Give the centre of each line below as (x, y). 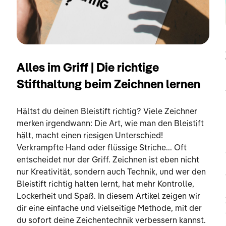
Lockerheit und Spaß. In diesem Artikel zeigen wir (109, 196)
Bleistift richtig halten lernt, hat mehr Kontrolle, (106, 184)
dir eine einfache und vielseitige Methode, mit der (109, 209)
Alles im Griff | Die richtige (88, 68)
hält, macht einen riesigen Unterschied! (90, 136)
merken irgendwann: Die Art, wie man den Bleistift (110, 124)
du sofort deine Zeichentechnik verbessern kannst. (111, 221)
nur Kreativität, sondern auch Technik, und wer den (111, 172)
